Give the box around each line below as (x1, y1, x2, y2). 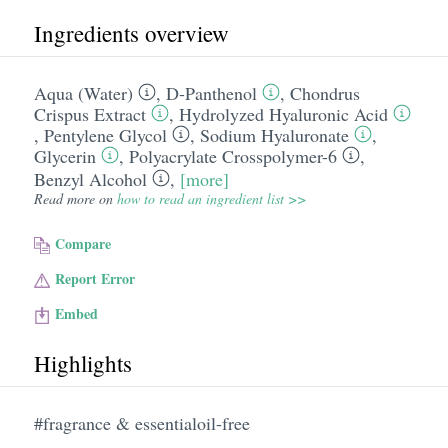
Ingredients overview (33, 18, 229, 48)
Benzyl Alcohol (33, 167, 147, 191)
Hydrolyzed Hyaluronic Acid (178, 102, 388, 126)
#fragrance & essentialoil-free (33, 411, 250, 435)
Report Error (55, 268, 136, 289)
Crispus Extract (33, 102, 146, 126)
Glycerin (33, 144, 96, 168)
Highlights (33, 348, 132, 378)
